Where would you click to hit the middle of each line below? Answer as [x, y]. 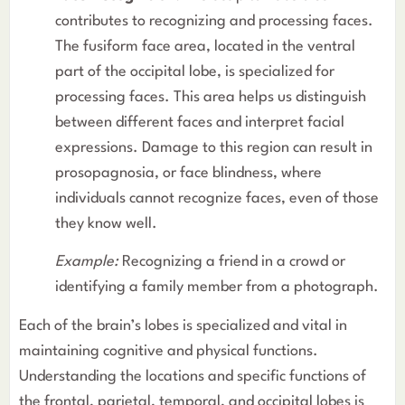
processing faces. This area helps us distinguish [211, 97]
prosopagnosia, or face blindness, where [188, 173]
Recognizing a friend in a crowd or [232, 262]
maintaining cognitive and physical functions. [169, 351]
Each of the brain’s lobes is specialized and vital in [183, 325]
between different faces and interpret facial [200, 122]
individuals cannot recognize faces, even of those [217, 198]
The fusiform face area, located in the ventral [205, 46]
